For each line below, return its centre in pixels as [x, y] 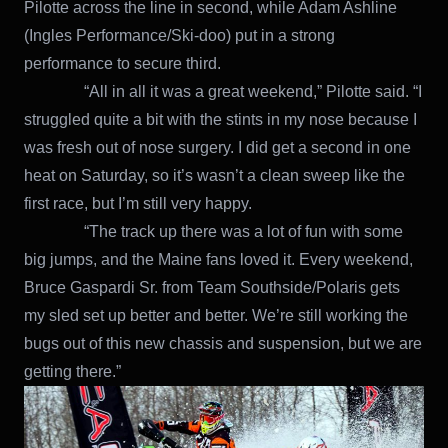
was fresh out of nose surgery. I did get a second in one [217, 148]
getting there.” [74, 372]
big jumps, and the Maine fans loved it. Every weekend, [218, 260]
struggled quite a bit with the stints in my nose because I [220, 120]
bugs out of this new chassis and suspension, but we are [223, 344]
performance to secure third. [122, 64]
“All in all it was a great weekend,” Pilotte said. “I [223, 92]
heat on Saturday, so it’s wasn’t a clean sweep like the [214, 176]
